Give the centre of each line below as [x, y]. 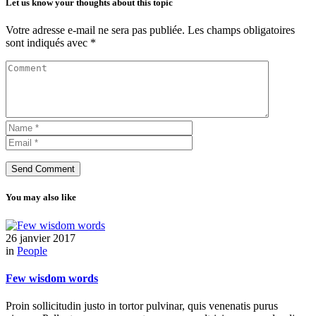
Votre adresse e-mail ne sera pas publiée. [95, 30]
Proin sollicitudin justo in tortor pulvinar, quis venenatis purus [142, 306]
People [32, 250]
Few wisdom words [52, 278]
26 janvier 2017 [41, 238]
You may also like [41, 197]
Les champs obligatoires [241, 30]
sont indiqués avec [48, 43]
